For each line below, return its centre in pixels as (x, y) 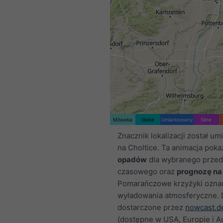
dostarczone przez (151, 207)
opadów (132, 160)
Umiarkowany (177, 119)
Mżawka (122, 119)
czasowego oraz (147, 171)
